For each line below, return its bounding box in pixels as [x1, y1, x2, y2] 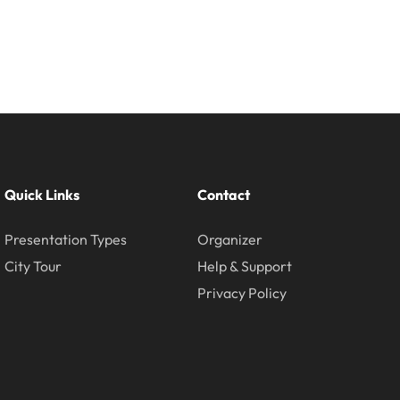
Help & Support [197, 257, 293, 276]
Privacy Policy [197, 284, 287, 303]
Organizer [197, 230, 263, 249]
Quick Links [4, 186, 79, 204]
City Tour [4, 257, 62, 276]
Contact [197, 186, 251, 204]
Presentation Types [4, 230, 127, 249]
